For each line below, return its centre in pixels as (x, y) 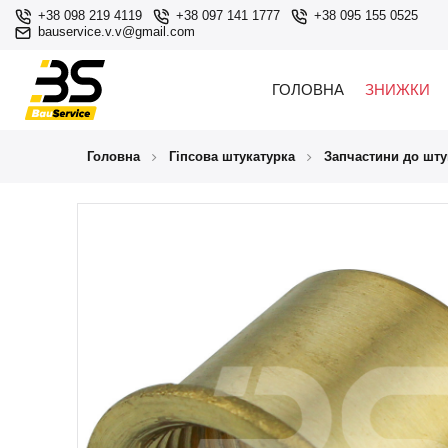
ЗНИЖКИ (397, 90)
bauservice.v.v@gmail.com (116, 32)
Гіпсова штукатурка (232, 156)
